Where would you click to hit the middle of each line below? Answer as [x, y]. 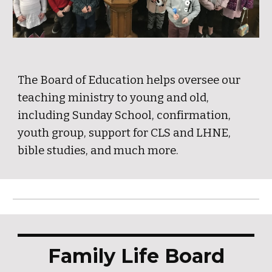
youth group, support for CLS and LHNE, [124, 133]
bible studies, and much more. [98, 151]
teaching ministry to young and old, [114, 98]
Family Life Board [136, 256]
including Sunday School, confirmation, [124, 115]
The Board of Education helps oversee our [129, 80]
